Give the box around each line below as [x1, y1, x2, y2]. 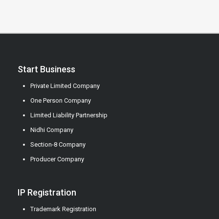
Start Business [17, 64, 75, 75]
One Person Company [30, 97, 91, 105]
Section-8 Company [30, 141, 86, 149]
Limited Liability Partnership [30, 111, 108, 119]
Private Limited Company [30, 82, 100, 90]
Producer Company [30, 155, 84, 163]
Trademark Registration [30, 205, 96, 213]
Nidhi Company [30, 126, 73, 134]
